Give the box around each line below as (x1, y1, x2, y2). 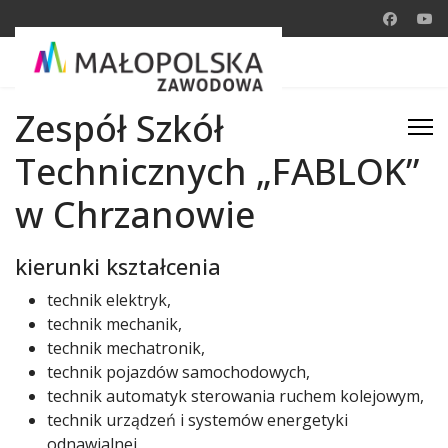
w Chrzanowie (15, 190, 255, 239)
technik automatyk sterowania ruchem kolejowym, (47, 385, 424, 407)
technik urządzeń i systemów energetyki (47, 409, 348, 431)
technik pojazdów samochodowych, (47, 361, 310, 383)
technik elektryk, (47, 289, 171, 311)
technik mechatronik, (47, 337, 205, 359)
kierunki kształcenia (15, 252, 221, 281)
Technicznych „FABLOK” (15, 147, 419, 196)
